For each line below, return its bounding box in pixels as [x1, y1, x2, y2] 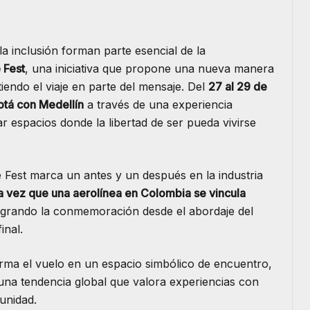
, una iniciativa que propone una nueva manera [25, 62, 274, 76]
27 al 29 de [208, 80, 267, 94]
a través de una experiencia [84, 98, 232, 112]
